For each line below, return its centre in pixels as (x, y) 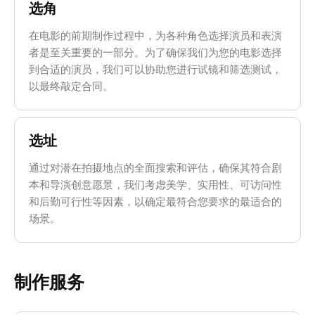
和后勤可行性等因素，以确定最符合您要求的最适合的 (156, 202)
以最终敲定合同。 (71, 86)
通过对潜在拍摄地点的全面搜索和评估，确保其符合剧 (156, 168)
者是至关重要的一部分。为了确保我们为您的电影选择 (156, 53)
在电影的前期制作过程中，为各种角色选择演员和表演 (156, 36)
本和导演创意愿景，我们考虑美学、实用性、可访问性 (156, 185)
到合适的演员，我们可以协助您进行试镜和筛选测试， (156, 70)
